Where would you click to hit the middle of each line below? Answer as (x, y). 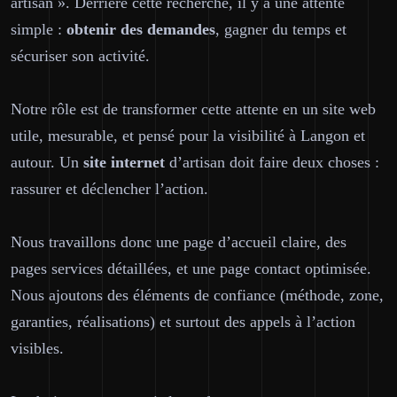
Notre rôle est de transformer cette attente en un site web (193, 109)
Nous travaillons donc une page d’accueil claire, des (179, 242)
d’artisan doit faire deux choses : (272, 162)
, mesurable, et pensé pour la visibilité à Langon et (202, 136)
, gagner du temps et (281, 29)
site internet (124, 162)
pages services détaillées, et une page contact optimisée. (191, 269)
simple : (39, 29)
